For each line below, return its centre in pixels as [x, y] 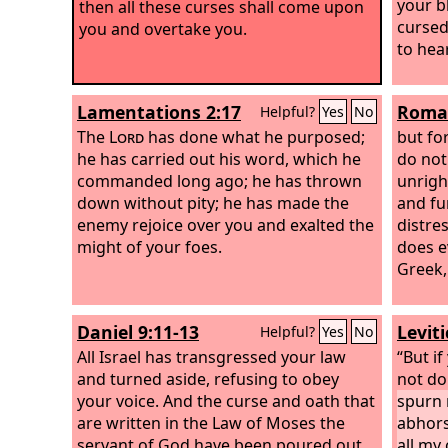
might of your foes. [149, 246]
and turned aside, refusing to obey [208, 378]
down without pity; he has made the [213, 202]
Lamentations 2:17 [159, 112]
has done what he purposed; [254, 136]
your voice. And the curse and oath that [226, 400]
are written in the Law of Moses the [211, 422]
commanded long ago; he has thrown [219, 180]
